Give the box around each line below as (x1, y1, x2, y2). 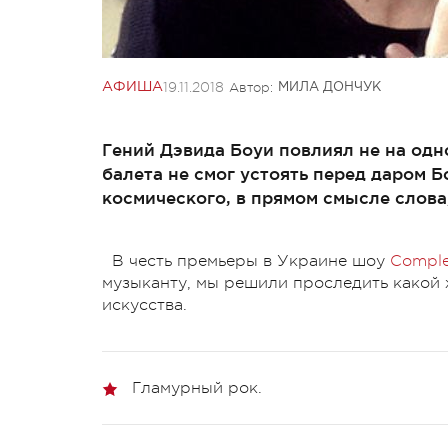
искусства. (102, 295, 187, 314)
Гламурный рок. (132, 378, 262, 397)
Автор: (229, 79, 273, 95)
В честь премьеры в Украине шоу (112, 251, 390, 270)
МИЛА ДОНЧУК (278, 81, 381, 93)
